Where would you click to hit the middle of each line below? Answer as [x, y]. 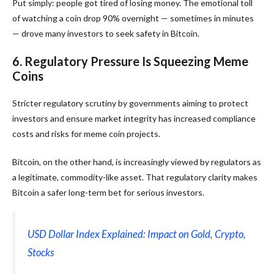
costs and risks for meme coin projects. [86, 133]
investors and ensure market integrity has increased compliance [134, 118]
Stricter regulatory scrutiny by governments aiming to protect [130, 103]
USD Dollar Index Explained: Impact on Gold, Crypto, [137, 234]
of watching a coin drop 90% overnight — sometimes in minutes [133, 18]
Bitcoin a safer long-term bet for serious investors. [108, 192]
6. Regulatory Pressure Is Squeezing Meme [130, 61]
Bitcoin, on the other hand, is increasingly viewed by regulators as [137, 161]
